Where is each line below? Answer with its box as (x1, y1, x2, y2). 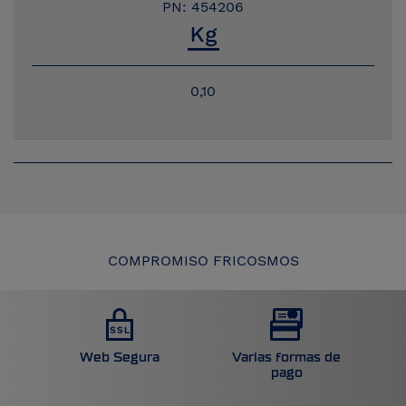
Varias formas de (232, 351, 341, 365)
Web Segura (80, 351, 159, 365)
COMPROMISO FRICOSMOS (107, 252, 299, 270)
